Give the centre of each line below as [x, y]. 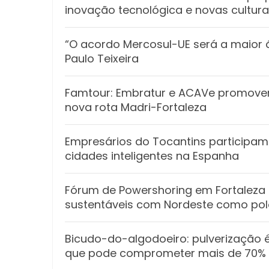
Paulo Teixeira [102, 59]
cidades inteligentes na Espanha [152, 156]
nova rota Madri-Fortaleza [136, 107]
